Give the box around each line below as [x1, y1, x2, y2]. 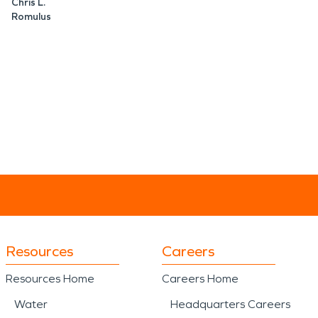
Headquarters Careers [170, 297, 290, 311]
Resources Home [6, 272, 94, 285]
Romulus [11, 11, 51, 23]
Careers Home [162, 272, 238, 285]
